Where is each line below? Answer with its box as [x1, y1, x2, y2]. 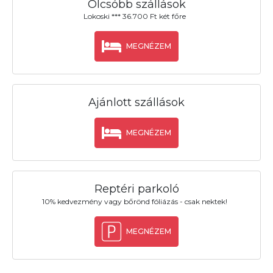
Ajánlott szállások [88, 96, 185, 110]
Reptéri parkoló [94, 182, 179, 196]
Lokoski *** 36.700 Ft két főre [83, 12, 186, 21]
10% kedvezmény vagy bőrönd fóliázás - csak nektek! [41, 196, 227, 206]
